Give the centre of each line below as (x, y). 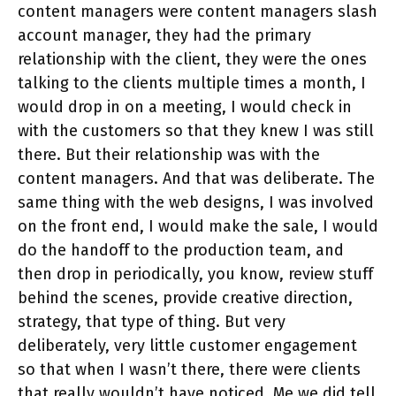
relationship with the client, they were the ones (192, 60)
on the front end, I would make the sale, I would (198, 227)
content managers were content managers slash (198, 12)
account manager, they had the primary (164, 36)
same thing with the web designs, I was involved (196, 203)
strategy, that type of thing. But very (152, 322)
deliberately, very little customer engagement (187, 346)
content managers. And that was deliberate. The (196, 179)
